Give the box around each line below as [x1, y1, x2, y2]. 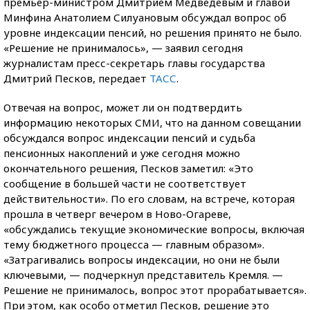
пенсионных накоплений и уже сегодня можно [3, 146, 240, 160]
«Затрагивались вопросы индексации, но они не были [3, 253, 280, 266]
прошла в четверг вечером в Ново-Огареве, [3, 207, 231, 221]
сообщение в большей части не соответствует [3, 176, 246, 190]
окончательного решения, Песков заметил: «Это [3, 161, 253, 175]
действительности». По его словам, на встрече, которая [3, 192, 295, 206]
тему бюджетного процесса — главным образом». [3, 237, 264, 251]
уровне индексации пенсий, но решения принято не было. [3, 26, 302, 39]
